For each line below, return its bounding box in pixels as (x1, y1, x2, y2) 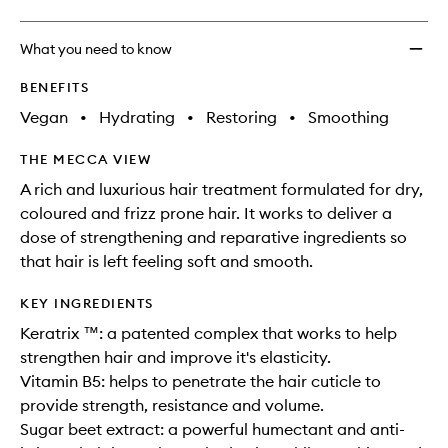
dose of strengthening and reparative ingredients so (20, 227, 407, 247)
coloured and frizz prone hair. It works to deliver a (20, 203, 392, 223)
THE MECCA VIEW (20, 151, 151, 167)
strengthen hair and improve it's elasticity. (20, 347, 331, 367)
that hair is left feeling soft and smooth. (20, 251, 313, 271)
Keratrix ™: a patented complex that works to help (20, 323, 397, 343)
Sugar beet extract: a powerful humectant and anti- (20, 419, 405, 439)
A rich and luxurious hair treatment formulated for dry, (20, 179, 423, 199)
